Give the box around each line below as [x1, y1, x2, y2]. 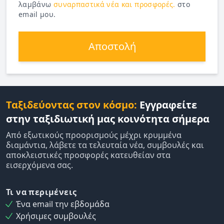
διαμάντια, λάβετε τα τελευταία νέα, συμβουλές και [6, 139, 204, 150]
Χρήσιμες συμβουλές [16, 210, 96, 221]
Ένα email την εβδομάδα [16, 198, 109, 209]
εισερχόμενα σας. [6, 159, 73, 170]
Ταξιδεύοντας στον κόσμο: [6, 97, 137, 111]
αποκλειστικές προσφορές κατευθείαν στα [6, 149, 170, 160]
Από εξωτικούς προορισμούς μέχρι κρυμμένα [6, 129, 181, 140]
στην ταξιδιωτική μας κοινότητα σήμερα [6, 111, 209, 125]
